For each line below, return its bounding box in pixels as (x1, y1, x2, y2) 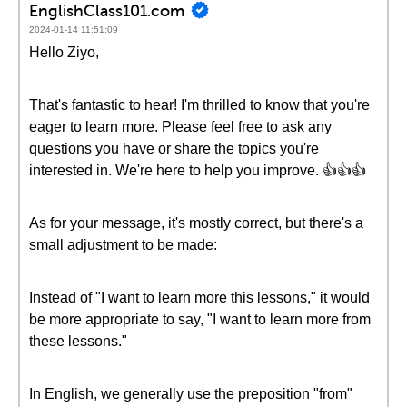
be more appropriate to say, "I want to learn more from (29, 312, 371, 327)
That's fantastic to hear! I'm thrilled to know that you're (29, 97, 370, 113)
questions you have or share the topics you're (29, 141, 319, 156)
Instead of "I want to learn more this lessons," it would (29, 290, 370, 305)
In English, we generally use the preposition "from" (29, 386, 352, 402)
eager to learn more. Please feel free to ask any (29, 119, 332, 134)
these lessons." (29, 333, 127, 349)
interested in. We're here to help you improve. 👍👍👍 (29, 163, 366, 178)
